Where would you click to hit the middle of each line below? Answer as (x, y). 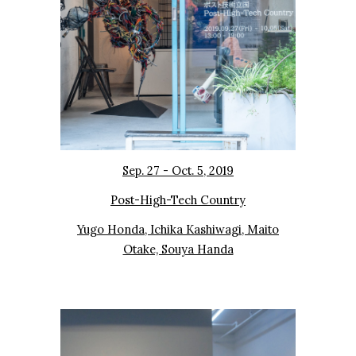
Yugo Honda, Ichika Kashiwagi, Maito (178, 230)
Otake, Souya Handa (178, 250)
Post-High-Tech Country (178, 200)
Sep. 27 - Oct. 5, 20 (172, 171)
